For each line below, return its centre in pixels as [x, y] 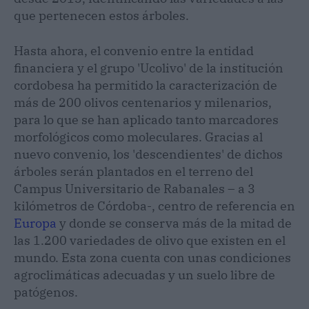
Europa [35, 223]
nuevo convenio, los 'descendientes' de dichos [148, 154]
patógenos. [46, 292]
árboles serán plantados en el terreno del [133, 172]
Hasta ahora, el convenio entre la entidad [134, 51]
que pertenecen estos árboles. [101, 16]
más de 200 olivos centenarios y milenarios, [143, 103]
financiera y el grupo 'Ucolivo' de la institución [149, 68]
